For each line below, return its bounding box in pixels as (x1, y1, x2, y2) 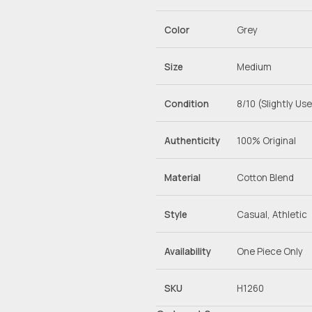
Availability (164, 244, 211, 258)
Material (164, 171, 201, 184)
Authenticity (164, 134, 220, 147)
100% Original (236, 134, 296, 147)
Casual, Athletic (236, 208, 307, 221)
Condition (164, 97, 209, 110)
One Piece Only (236, 244, 303, 258)
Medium (236, 60, 272, 73)
